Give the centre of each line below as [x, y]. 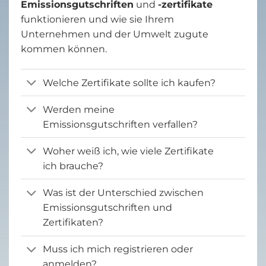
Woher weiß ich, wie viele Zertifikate [128, 151]
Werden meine [78, 109]
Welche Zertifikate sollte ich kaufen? [129, 83]
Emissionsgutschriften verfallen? [120, 124]
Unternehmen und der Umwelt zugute [115, 34]
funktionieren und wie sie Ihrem [97, 20]
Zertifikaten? [73, 223]
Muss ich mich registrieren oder [118, 249]
